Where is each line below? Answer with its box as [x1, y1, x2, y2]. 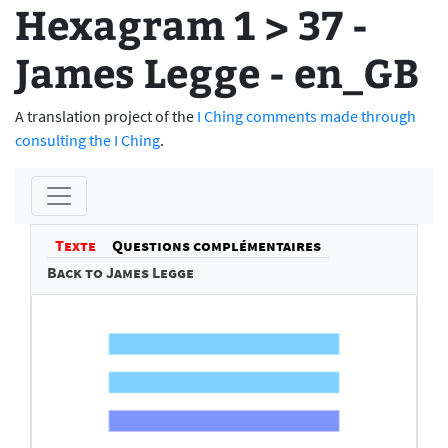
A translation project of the [15, 106, 197, 126]
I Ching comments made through [197, 106, 416, 126]
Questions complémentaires [112, 235, 321, 255]
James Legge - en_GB [15, 44, 419, 99]
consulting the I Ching [15, 130, 160, 150]
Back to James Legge [47, 262, 194, 282]
